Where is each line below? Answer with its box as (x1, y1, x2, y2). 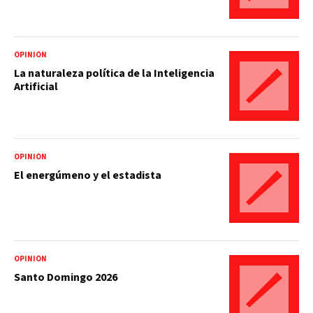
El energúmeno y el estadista (14, 167, 161, 183)
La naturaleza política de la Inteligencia (14, 65, 214, 81)
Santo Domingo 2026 (14, 269, 117, 285)
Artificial (14, 78, 58, 94)
